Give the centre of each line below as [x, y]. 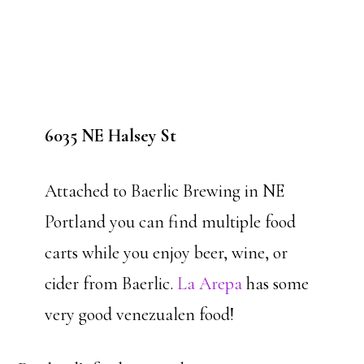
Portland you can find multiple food [170, 222]
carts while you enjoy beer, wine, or [166, 253]
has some [275, 284]
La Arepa [209, 284]
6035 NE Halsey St [110, 136]
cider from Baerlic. [110, 284]
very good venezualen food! [139, 314]
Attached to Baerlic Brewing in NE [164, 191]
